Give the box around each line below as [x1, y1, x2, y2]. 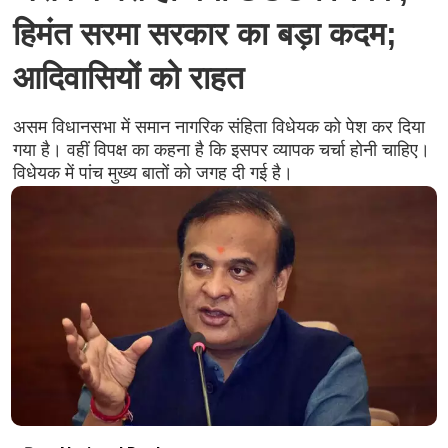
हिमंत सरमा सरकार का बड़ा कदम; [12, 16, 397, 52]
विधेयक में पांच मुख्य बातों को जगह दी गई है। [12, 163, 293, 183]
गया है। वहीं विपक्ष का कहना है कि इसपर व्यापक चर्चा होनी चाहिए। [12, 140, 430, 160]
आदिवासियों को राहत [12, 60, 244, 96]
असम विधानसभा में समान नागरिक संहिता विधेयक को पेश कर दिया [12, 117, 425, 137]
